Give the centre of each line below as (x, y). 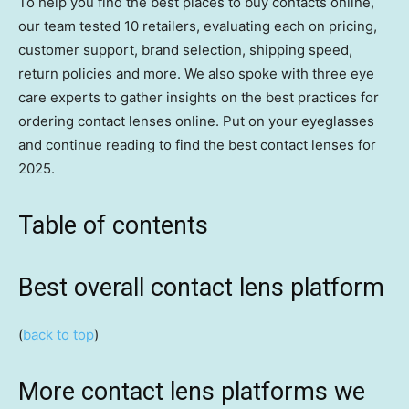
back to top (58, 335)
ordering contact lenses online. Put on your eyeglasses (196, 121)
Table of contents (113, 226)
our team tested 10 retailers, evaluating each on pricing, (198, 26)
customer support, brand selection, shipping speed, (185, 50)
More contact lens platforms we (192, 392)
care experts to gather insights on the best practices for (199, 98)
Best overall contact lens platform (201, 288)
